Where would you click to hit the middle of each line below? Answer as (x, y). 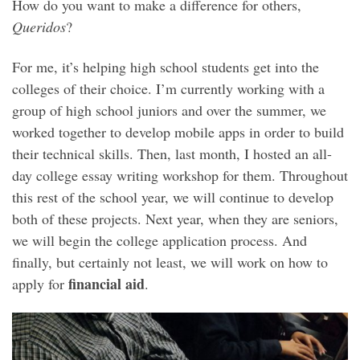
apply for (40, 283)
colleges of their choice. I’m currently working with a (168, 88)
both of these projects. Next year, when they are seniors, (175, 218)
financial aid (106, 283)
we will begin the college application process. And (160, 240)
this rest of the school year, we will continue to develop (173, 196)
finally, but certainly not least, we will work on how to (170, 262)
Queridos (39, 27)
